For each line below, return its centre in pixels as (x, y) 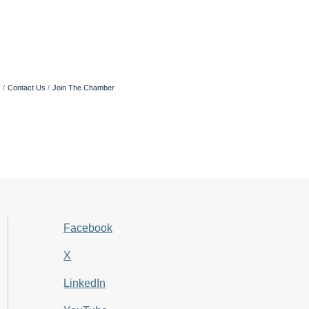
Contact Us (27, 88)
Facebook (88, 228)
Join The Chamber (83, 88)
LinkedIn (84, 283)
